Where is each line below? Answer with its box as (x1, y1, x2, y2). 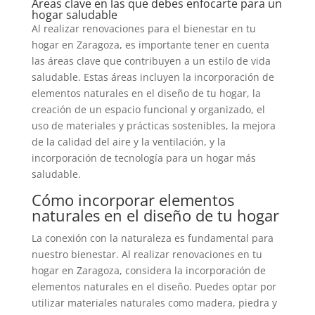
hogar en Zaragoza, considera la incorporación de (31, 264, 266, 277)
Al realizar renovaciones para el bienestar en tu (31, 22, 256, 35)
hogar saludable (31, 7, 117, 22)
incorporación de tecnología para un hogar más (31, 151, 256, 165)
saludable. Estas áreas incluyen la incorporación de (31, 70, 274, 84)
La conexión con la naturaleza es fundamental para (31, 231, 274, 245)
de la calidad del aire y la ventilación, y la (31, 135, 226, 148)
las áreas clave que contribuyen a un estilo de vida (31, 54, 271, 67)
